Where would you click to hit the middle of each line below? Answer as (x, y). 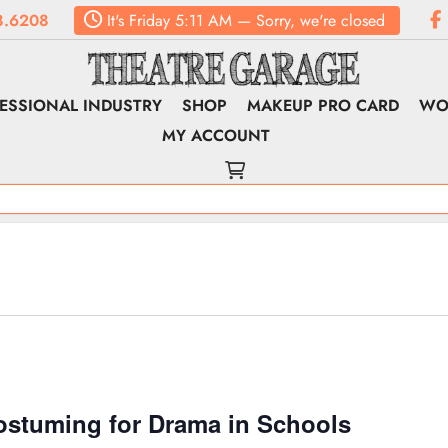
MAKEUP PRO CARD (323, 105)
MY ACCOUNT (216, 135)
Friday (146, 20)
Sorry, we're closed (320, 20)
